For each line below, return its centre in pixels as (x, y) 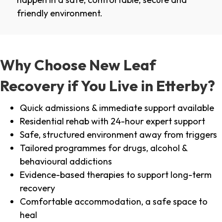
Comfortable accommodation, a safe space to (114, 202)
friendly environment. (60, 13)
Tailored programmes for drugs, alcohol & (104, 148)
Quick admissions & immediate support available (117, 108)
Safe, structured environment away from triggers (118, 135)
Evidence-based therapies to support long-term (116, 175)
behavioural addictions (66, 162)
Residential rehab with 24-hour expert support (112, 121)
